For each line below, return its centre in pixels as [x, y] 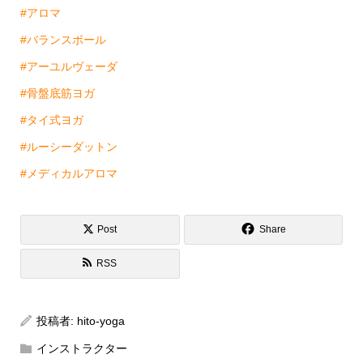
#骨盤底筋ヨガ [57, 94]
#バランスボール [63, 40]
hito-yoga [100, 321]
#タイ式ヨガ [51, 120]
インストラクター [81, 349]
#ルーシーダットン [68, 147]
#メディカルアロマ [68, 174]
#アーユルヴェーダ [68, 67]
